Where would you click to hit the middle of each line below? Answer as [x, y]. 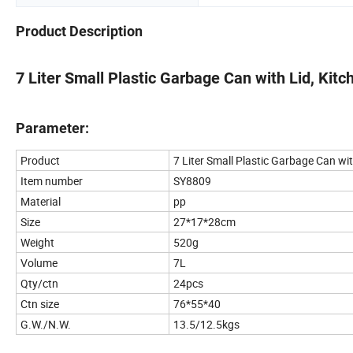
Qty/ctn [39, 284]
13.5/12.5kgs [206, 325]
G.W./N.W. [46, 325]
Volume [39, 263]
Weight [37, 243]
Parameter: [52, 128]
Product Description [79, 32]
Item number [52, 181]
